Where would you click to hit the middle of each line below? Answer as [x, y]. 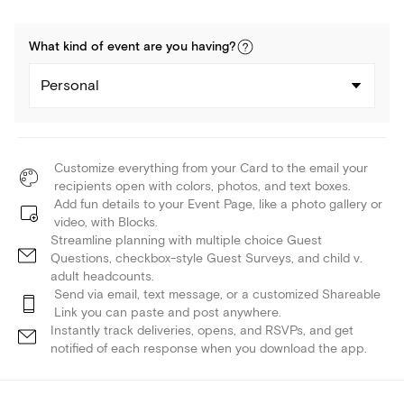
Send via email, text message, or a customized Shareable [217, 295]
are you [165, 47]
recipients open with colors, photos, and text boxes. [202, 187]
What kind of [68, 47]
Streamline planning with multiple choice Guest [186, 241]
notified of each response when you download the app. [209, 349]
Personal [70, 86]
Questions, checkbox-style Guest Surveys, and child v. [207, 259]
